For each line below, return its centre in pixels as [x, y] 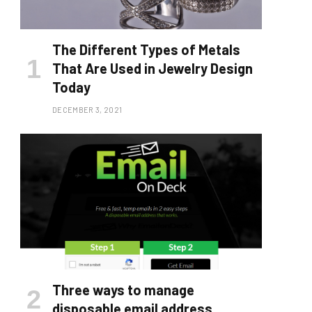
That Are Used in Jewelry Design [153, 69]
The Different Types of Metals [146, 50]
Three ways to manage [123, 290]
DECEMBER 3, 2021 [87, 110]
